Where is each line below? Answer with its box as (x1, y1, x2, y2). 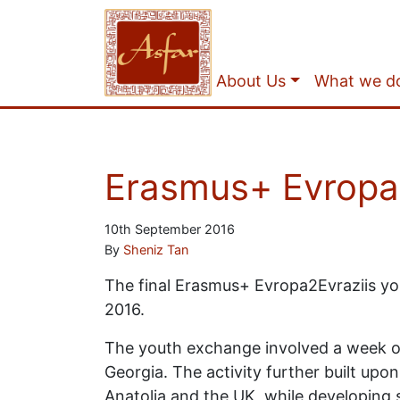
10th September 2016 (104, 221, 235, 237)
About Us (216, 71, 287, 90)
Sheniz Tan (123, 242, 188, 257)
